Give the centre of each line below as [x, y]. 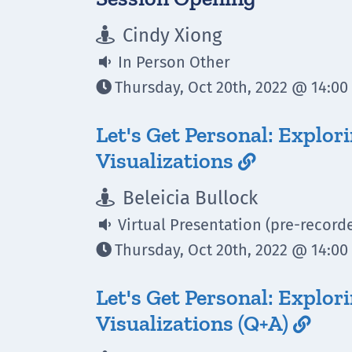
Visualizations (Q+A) [194, 323]
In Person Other [172, 62]
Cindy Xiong [170, 35]
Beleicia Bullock [188, 198]
